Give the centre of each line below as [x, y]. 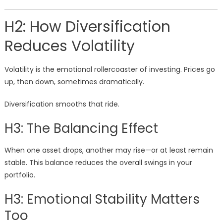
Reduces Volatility [69, 46]
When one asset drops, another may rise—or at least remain [109, 150]
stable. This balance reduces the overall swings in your [98, 163]
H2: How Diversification [87, 27]
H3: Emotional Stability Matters [102, 199]
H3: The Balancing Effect [81, 129]
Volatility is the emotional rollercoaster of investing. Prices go [110, 70]
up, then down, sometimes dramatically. [74, 82]
